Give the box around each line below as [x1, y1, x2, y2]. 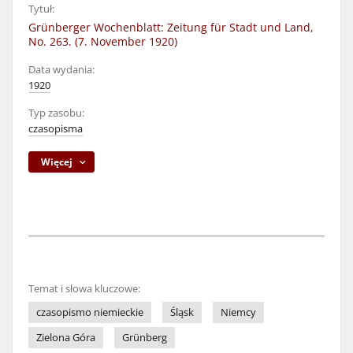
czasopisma [28, 122, 83, 136]
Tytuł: [28, 2, 54, 16]
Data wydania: [28, 63, 95, 76]
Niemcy [221, 306, 256, 319]
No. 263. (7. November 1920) [28, 34, 177, 49]
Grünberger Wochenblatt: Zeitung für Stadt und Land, [28, 20, 314, 35]
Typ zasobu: [28, 106, 84, 120]
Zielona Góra [36, 331, 95, 344]
